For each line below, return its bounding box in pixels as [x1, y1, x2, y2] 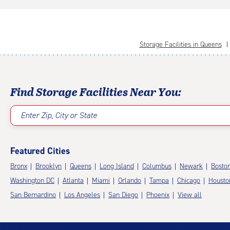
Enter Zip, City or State [21, 110, 97, 121]
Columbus [142, 161, 171, 171]
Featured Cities [10, 145, 70, 158]
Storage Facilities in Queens [139, 40, 222, 49]
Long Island [100, 161, 134, 171]
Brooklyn [35, 161, 62, 171]
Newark [180, 161, 203, 171]
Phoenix [146, 190, 169, 200]
